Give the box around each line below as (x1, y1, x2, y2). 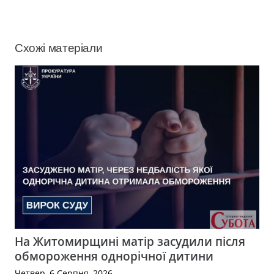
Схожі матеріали (15, 41, 103, 54)
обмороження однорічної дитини (15, 248, 213, 265)
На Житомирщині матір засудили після (15, 233, 245, 250)
